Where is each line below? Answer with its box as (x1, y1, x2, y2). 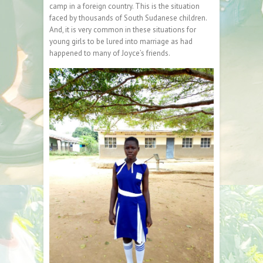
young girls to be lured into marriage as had (49, 36, 193, 47)
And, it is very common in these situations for (49, 25, 196, 35)
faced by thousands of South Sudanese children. (49, 13, 207, 23)
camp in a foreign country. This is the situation (49, 1, 200, 12)
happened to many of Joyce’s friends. (49, 48, 170, 59)
